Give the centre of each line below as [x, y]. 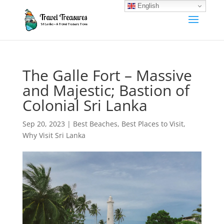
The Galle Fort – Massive [107, 75]
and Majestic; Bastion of [106, 90]
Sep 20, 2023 [43, 124]
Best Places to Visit [152, 124]
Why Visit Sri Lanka [54, 135]
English [147, 5]
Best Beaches [95, 124]
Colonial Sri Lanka [85, 105]
